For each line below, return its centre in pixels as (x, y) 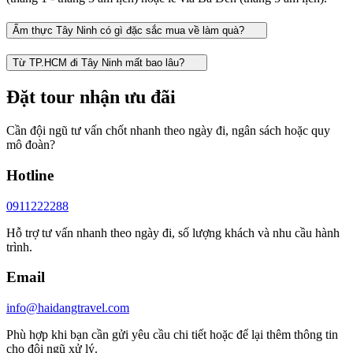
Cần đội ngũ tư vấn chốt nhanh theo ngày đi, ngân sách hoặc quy (168, 131)
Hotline (30, 175)
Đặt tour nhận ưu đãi (91, 97)
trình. (19, 247)
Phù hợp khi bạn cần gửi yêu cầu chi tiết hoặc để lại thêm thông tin (172, 334)
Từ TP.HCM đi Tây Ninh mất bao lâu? (100, 63)
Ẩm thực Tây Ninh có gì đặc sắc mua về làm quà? (130, 30)
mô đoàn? (31, 145)
